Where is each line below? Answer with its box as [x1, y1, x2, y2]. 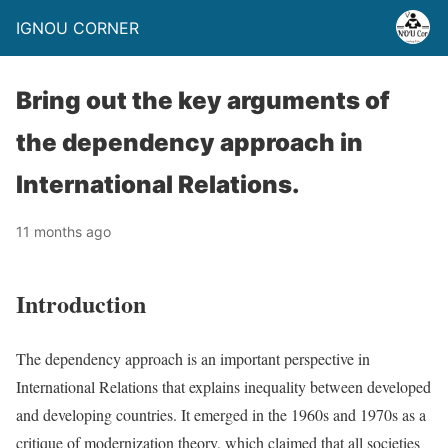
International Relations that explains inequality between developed [16, 375, 431, 397]
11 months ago [16, 223, 111, 240]
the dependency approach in [16, 128, 363, 157]
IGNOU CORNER [16, 18, 139, 38]
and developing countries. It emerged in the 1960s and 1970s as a [16, 403, 426, 425]
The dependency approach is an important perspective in [16, 347, 370, 369]
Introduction [16, 285, 146, 321]
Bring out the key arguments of [16, 86, 390, 115]
